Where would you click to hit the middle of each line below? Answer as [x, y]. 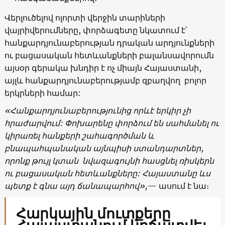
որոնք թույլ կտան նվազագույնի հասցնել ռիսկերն [109, 160]
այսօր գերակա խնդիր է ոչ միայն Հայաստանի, [103, 68]
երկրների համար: [44, 93]
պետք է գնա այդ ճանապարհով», [76, 186]
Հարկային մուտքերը [93, 213]
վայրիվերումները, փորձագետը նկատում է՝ [96, 30]
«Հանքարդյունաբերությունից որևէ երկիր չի [97, 110]
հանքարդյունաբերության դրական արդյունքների [109, 42]
